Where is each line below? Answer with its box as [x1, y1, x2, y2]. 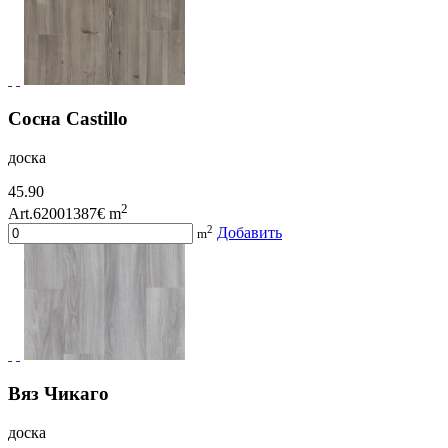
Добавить [217, 224, 282, 242]
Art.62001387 [8, 204, 97, 222]
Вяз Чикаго [8, 383, 109, 405]
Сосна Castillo [8, 107, 128, 129]
